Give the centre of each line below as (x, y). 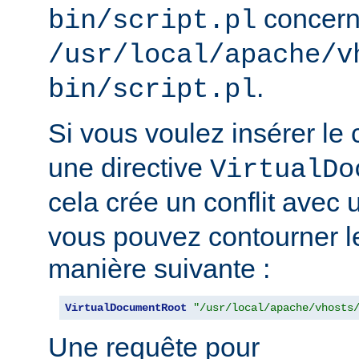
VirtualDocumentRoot (126, 308)
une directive (129, 168)
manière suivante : (159, 269)
